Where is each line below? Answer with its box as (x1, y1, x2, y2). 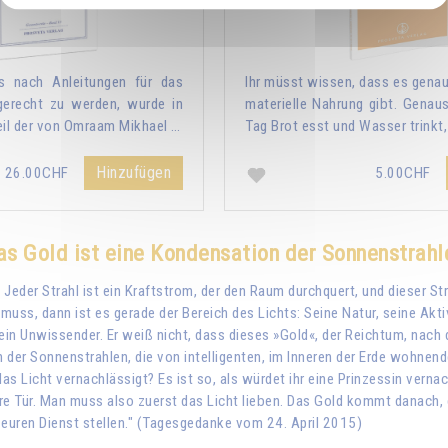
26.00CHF (4, 163, 72, 182)
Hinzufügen (96, 162, 171, 182)
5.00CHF (375, 163, 434, 182)
